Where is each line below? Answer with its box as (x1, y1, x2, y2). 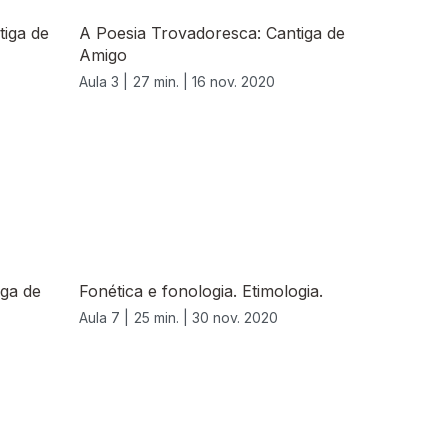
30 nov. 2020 (192, 309, 278, 327)
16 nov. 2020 (192, 73, 275, 91)
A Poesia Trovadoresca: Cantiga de (79, 23, 345, 44)
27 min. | (133, 73, 192, 91)
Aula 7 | (79, 309, 129, 327)
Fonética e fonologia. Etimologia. (79, 281, 323, 302)
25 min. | (134, 309, 192, 327)
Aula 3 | (79, 73, 128, 91)
